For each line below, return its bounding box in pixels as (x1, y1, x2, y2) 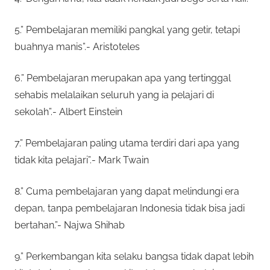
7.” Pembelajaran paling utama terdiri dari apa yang (14, 137, 239, 149)
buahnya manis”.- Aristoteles (14, 40, 140, 52)
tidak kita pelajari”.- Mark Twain (14, 154, 149, 166)
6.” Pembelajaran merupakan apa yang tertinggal (14, 72, 231, 84)
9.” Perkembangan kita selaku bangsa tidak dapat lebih (14, 250, 254, 262)
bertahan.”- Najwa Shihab (14, 219, 125, 231)
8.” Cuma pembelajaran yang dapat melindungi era (14, 185, 239, 197)
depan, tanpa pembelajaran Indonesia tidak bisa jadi (14, 202, 245, 214)
